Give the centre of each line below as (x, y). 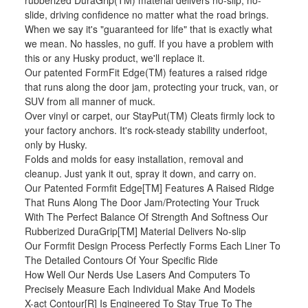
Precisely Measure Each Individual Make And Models (140, 289)
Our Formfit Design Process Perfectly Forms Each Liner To (153, 246)
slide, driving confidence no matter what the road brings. (147, 15)
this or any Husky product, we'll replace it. (115, 58)
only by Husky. (56, 145)
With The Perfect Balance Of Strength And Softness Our (147, 217)
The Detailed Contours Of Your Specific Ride (122, 260)
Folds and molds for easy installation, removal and (134, 159)
